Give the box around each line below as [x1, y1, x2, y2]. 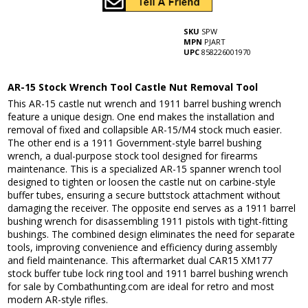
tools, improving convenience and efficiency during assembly [8, 241, 278, 254]
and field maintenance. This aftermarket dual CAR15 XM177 [8, 254, 273, 267]
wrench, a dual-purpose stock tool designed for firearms [8, 149, 258, 163]
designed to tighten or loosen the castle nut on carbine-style [8, 175, 276, 189]
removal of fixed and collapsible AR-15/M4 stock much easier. [8, 123, 283, 137]
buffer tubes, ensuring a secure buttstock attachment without [8, 188, 281, 202]
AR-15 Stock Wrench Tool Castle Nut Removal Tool [8, 80, 258, 94]
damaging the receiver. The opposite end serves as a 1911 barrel [8, 201, 296, 215]
